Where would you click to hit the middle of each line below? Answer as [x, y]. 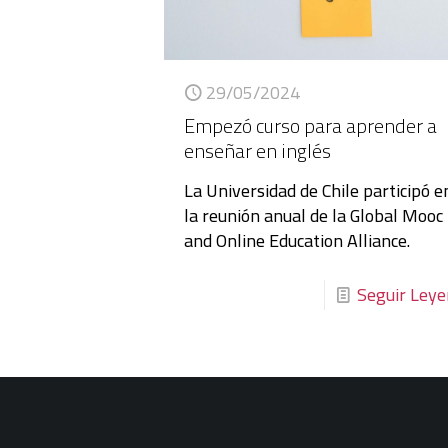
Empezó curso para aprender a [311, 125]
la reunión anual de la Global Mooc [314, 215]
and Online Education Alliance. [297, 240]
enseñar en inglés [258, 150]
